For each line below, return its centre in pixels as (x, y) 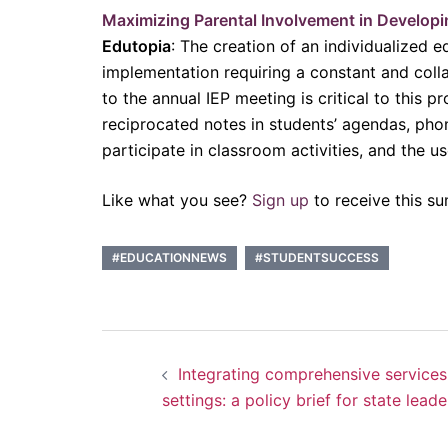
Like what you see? (177, 199)
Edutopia (136, 45)
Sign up (280, 199)
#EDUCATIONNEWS (169, 257)
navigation (197, 395)
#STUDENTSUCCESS (317, 257)
